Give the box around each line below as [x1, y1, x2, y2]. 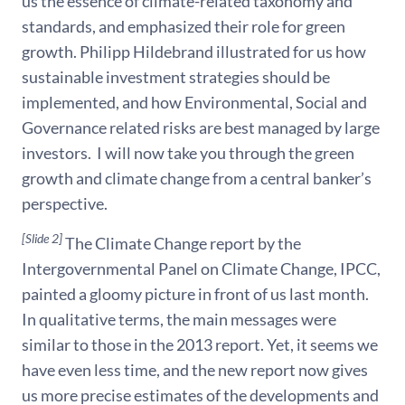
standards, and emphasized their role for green [22, 16, 345, 37]
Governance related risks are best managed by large [22, 118, 380, 138]
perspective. [22, 193, 108, 214]
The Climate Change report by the [65, 233, 301, 254]
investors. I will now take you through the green [22, 143, 354, 164]
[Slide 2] [22, 231, 62, 247]
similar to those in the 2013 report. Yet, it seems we [22, 334, 378, 355]
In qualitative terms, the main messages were [22, 309, 336, 330]
